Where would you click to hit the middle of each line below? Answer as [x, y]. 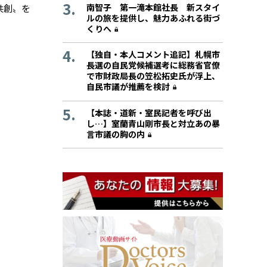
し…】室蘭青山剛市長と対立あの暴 [153, 123]
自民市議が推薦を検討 [128, 87]
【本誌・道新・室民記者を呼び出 [149, 112]
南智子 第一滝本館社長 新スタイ [153, 7]
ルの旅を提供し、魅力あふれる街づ [153, 18]
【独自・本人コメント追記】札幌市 [153, 55]
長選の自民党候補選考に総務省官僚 [153, 65]
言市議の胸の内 [116, 134]
